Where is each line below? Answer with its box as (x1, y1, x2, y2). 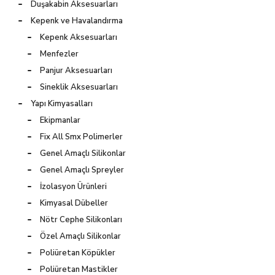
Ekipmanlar (40, 114, 80, 126)
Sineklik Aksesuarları (40, 81, 118, 93)
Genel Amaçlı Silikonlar (40, 147, 126, 159)
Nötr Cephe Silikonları (40, 214, 122, 225)
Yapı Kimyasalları (31, 98, 93, 109)
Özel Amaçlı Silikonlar (40, 230, 121, 242)
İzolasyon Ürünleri (40, 180, 107, 192)
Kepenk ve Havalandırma (31, 15, 123, 26)
